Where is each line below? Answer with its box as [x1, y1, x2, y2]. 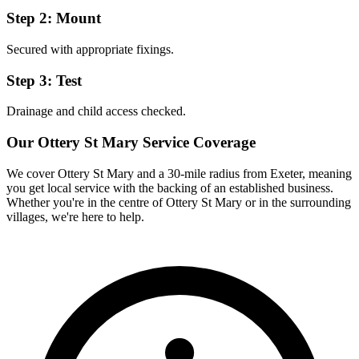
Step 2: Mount [6, 10, 101, 27]
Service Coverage [139, 133, 256, 151]
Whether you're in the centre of [6, 195, 163, 209]
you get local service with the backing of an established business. [6, 180, 333, 195]
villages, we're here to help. [6, 209, 144, 224]
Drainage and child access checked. [6, 104, 186, 119]
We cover [6, 166, 58, 180]
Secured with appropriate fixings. [6, 42, 174, 56]
